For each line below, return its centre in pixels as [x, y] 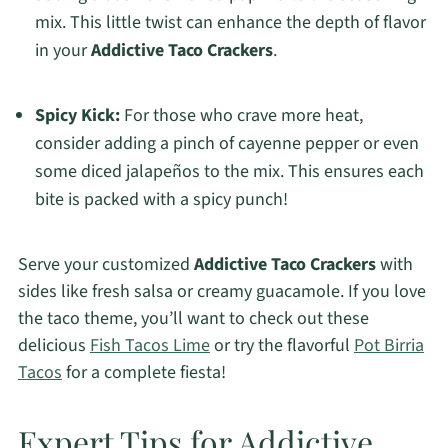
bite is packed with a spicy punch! [161, 200]
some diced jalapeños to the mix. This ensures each [229, 172]
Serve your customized [105, 265]
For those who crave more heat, [241, 116]
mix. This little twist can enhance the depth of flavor [230, 23]
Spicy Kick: [77, 116]
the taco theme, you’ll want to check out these [193, 319]
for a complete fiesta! [143, 373]
